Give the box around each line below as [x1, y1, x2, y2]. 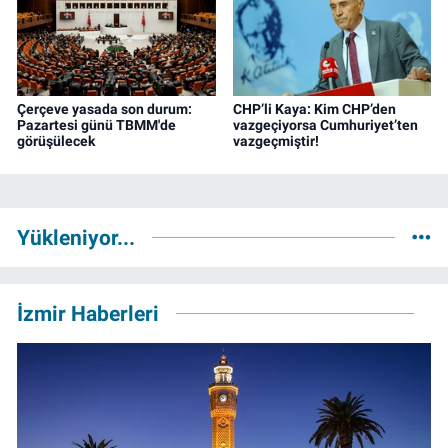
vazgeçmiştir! [232, 132, 319, 149]
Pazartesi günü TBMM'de [17, 116, 176, 133]
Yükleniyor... [17, 225, 135, 251]
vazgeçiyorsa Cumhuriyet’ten [232, 116, 418, 133]
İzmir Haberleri [17, 301, 159, 327]
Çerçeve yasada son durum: [17, 100, 192, 117]
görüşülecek [17, 132, 95, 149]
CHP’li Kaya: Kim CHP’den [232, 100, 396, 117]
